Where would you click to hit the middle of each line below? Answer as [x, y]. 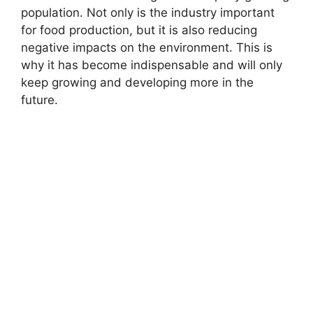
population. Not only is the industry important [148, 12]
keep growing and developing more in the [137, 82]
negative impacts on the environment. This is [147, 47]
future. [39, 100]
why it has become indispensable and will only [152, 65]
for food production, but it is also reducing [139, 30]
